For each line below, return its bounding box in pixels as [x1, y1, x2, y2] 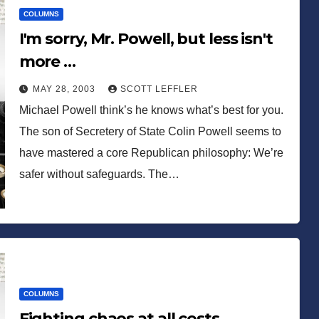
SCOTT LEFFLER [120, 83, 198, 94]
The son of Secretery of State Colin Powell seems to [19, 125, 281, 137]
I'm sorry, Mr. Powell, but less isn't [19, 28, 273, 48]
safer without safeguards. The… [19, 167, 179, 180]
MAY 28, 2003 [32, 83, 98, 94]
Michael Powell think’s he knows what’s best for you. [19, 103, 283, 116]
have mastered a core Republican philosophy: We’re [19, 146, 283, 159]
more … [19, 51, 76, 71]
